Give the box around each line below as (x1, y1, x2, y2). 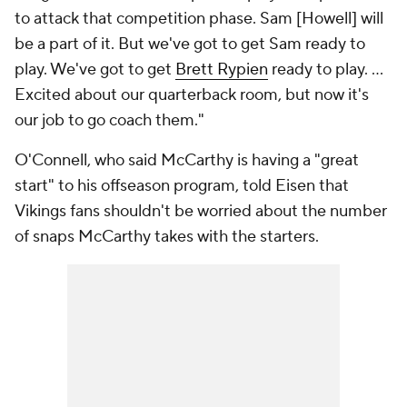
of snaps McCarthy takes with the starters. (15, 226, 319, 247)
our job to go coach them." (15, 110, 204, 131)
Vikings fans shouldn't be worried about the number (15, 201, 387, 222)
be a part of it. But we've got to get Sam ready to (15, 34, 365, 55)
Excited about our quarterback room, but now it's (15, 84, 369, 105)
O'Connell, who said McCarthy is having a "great (15, 150, 359, 171)
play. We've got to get (15, 59, 175, 80)
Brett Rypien (175, 59, 268, 80)
